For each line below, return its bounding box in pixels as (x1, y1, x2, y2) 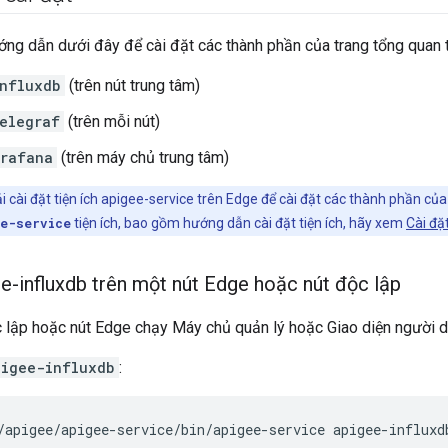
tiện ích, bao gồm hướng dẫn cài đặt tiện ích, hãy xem (71, 215, 406, 232)
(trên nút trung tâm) (65, 76, 200, 96)
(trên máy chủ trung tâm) (57, 148, 229, 168)
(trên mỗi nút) (64, 112, 160, 132)
